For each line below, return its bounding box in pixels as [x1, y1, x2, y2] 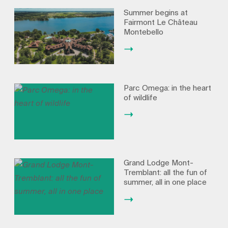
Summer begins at [123, 7, 188, 19]
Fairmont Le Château [123, 16, 197, 29]
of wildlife [123, 91, 157, 104]
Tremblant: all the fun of [123, 166, 207, 179]
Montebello [123, 26, 163, 39]
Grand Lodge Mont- [123, 157, 193, 169]
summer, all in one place [123, 176, 207, 189]
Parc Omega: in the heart [123, 81, 211, 94]
